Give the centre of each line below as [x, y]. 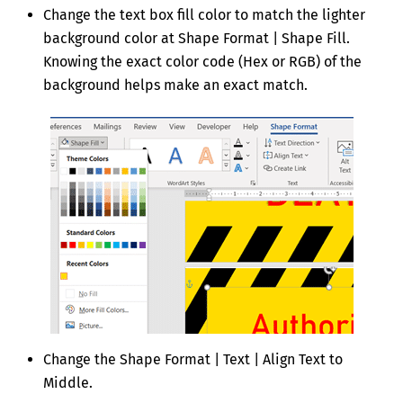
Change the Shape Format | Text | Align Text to [193, 360]
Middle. [68, 383]
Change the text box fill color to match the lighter [204, 14]
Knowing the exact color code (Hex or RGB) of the [202, 61]
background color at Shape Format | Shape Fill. [198, 38]
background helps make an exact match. [175, 85]
